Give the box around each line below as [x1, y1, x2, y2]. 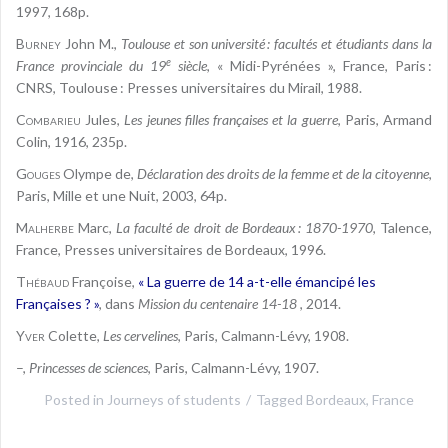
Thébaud [16, 273, 69, 291]
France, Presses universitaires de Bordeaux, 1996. [16, 241, 326, 259]
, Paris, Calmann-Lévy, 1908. [178, 327, 349, 345]
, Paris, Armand [337, 111, 433, 129]
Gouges [16, 165, 60, 183]
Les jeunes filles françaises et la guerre [124, 111, 338, 129]
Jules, [81, 111, 125, 129]
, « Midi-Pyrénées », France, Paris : [207, 57, 432, 75]
